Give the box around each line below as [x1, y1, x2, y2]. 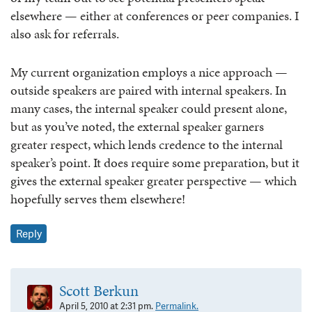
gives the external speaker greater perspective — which [10, 171, 297, 190]
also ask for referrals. [10, 24, 119, 44]
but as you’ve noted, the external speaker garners [10, 116, 264, 136]
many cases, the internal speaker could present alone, [10, 98, 287, 118]
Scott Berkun [59, 280, 139, 302]
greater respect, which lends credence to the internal [10, 134, 283, 154]
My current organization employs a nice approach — [10, 62, 288, 81]
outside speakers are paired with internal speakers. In [10, 80, 286, 100]
